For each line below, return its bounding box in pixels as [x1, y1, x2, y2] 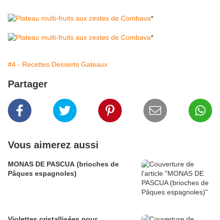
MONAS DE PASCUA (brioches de [8, 160, 119, 168]
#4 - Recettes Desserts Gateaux [8, 60, 108, 69]
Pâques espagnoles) [8, 169, 77, 178]
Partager [8, 79, 48, 90]
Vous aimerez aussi [8, 139, 99, 151]
